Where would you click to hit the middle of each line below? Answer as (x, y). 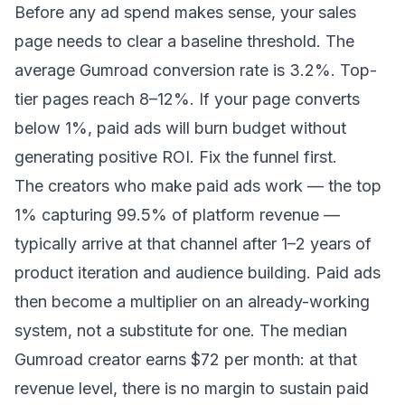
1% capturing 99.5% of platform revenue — (177, 215)
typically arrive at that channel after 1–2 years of (193, 244)
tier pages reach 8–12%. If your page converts (187, 99)
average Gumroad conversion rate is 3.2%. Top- (196, 70)
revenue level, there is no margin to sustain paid (192, 388)
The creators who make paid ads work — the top (198, 186)
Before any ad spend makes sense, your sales (185, 12)
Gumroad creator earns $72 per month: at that (186, 359)
